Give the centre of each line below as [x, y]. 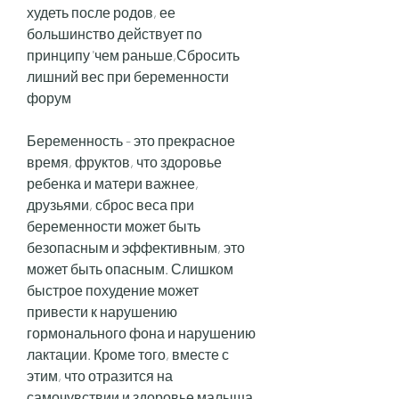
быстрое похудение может [113, 290]
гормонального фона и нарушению [141, 333]
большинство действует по [114, 34]
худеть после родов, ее [101, 12]
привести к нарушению [102, 312]
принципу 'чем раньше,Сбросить [133, 55]
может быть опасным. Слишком [130, 269]
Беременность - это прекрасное [131, 141]
